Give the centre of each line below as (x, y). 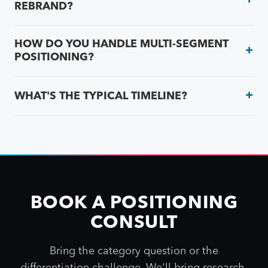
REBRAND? (44, 7)
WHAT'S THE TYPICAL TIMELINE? (101, 96)
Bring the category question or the (134, 251)
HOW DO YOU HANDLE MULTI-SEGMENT (121, 44)
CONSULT (134, 223)
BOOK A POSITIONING (134, 203)
